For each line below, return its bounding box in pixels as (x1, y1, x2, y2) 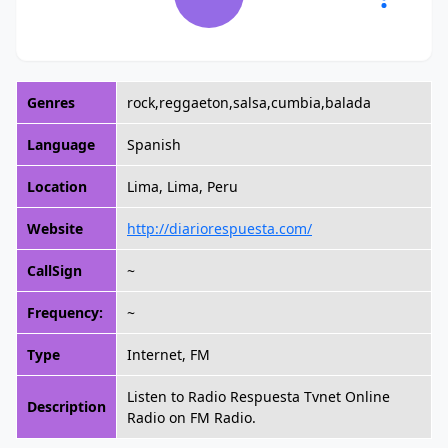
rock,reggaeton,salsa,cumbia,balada (127, 93, 371, 112)
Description (27, 397, 106, 416)
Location (27, 177, 87, 196)
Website (27, 219, 83, 238)
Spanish (127, 135, 181, 154)
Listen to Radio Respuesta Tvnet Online (127, 387, 390, 406)
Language (27, 135, 95, 154)
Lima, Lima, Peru (127, 177, 238, 196)
